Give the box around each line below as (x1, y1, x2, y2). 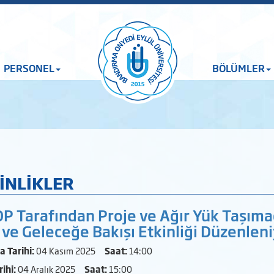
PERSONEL (4, 61, 55, 75)
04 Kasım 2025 (34, 244, 105, 257)
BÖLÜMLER (212, 61, 265, 75)
